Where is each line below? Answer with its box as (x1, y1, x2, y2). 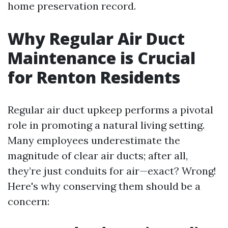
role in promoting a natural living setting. (8, 119, 205, 131)
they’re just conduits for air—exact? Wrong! (8, 164, 216, 177)
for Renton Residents (8, 66, 180, 88)
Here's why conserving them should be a (8, 180, 201, 192)
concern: (8, 195, 49, 208)
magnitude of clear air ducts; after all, (8, 149, 188, 162)
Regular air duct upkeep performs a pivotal (8, 103, 213, 116)
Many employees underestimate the (8, 134, 180, 147)
